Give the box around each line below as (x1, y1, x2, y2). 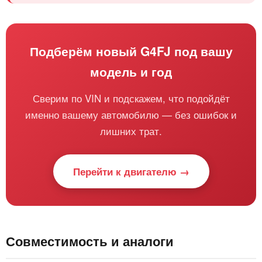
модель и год (90, 63, 172, 81)
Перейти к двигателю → (73, 164, 189, 179)
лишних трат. (100, 123, 162, 139)
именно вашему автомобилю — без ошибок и (25, 107, 237, 122)
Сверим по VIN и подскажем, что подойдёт (32, 91, 230, 106)
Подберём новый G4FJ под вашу (29, 42, 233, 60)
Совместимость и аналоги (6, 232, 174, 251)
